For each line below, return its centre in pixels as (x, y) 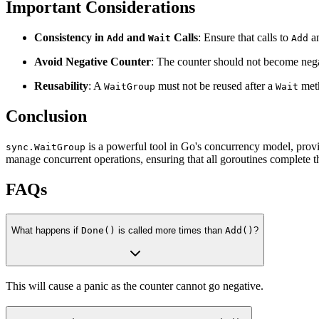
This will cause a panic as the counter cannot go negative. (135, 286)
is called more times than (170, 231)
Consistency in (70, 38)
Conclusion (46, 116)
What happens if (46, 231)
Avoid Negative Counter (93, 62)
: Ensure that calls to (245, 38)
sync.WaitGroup (46, 147)
